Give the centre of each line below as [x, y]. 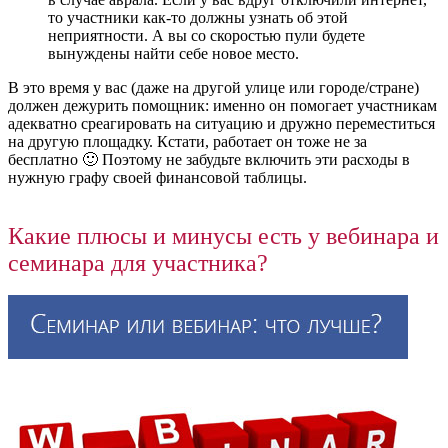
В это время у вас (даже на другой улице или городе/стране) [213, 87]
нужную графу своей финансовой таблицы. [157, 177]
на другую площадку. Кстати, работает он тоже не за [187, 141]
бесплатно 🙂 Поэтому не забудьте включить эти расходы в [209, 159]
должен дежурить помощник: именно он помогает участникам [222, 105]
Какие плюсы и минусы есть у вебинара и [223, 235]
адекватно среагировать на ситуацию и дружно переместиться [221, 123]
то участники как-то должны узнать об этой [198, 17]
